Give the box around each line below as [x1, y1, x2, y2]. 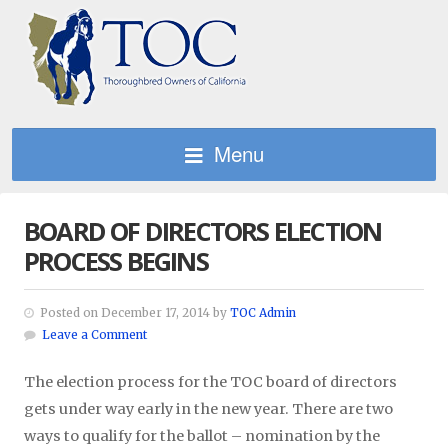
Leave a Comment [42, 328, 147, 342]
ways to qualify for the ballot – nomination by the [24, 427, 380, 445]
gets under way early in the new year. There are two [24, 400, 393, 418]
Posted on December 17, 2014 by [34, 306, 230, 320]
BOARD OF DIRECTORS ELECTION [24, 214, 382, 249]
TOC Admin [230, 306, 296, 320]
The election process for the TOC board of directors [24, 373, 397, 391]
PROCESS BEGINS [24, 244, 208, 279]
